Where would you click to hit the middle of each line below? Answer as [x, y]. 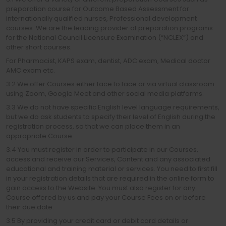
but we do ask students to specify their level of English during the [111, 117]
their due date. [30, 207]
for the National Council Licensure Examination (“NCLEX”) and [105, 38]
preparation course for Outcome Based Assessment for [98, 9]
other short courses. [39, 47]
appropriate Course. [40, 136]
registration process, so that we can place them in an [93, 126]
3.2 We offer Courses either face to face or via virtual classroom [110, 84]
